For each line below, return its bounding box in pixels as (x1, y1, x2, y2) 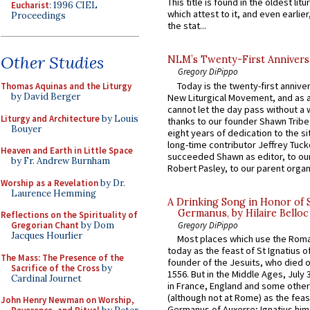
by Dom (79, 219, 114, 231)
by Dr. (98, 176, 125, 189)
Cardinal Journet (11, 272, 82, 284)
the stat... (167, 19, 206, 33)
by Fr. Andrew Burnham (11, 155, 110, 167)
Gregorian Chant (11, 219, 79, 231)
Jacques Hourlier (11, 230, 82, 241)
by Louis (100, 112, 138, 125)
